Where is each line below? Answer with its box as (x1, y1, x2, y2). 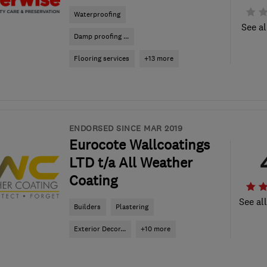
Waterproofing (74, 10, 120, 19)
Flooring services (74, 54, 129, 63)
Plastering (116, 202, 148, 212)
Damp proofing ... (74, 32, 129, 41)
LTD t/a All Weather (69, 154, 193, 171)
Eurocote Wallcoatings (69, 136, 210, 153)
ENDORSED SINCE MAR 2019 (69, 123, 182, 133)
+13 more (144, 54, 173, 63)
